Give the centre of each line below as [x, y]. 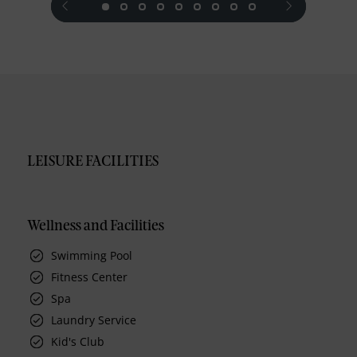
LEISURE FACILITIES [93, 162]
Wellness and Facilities [96, 227]
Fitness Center [90, 277]
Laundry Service [94, 320]
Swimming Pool [92, 256]
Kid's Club [78, 342]
